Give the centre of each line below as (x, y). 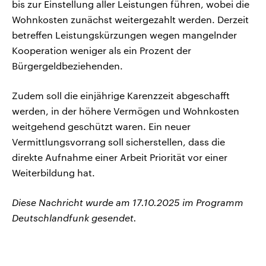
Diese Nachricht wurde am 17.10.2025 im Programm (128, 202)
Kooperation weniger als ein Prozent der (102, 50)
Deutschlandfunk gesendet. (74, 218)
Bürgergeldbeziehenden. (67, 66)
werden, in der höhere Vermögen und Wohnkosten (126, 111)
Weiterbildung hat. (53, 173)
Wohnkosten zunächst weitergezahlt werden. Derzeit (130, 20)
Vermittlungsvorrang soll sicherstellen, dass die (118, 142)
